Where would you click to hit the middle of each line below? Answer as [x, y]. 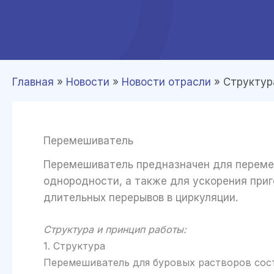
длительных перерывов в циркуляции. [141, 197]
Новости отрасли [166, 82]
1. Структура [74, 246]
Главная [33, 82]
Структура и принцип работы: [115, 230]
